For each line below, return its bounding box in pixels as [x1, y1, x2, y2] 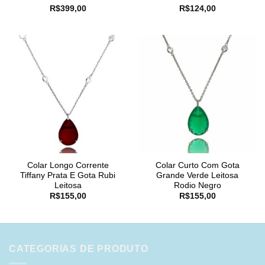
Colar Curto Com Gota [155, 161, 240, 170]
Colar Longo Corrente [27, 161, 109, 170]
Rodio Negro [173, 181, 221, 190]
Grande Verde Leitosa [156, 171, 238, 180]
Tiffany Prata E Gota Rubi [20, 171, 115, 180]
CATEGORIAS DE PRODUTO [9, 244, 148, 254]
